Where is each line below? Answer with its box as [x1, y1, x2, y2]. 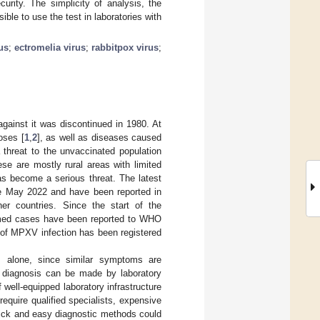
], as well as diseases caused [36, 131, 162, 143]
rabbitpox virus [91, 41, 159, 53]
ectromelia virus [14, 41, 86, 53]
